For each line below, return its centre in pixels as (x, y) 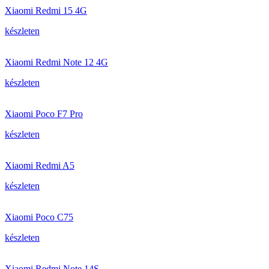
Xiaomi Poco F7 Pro (44, 114)
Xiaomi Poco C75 (39, 217)
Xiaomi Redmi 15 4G (46, 11)
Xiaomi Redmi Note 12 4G (56, 62)
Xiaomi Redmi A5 (40, 165)
